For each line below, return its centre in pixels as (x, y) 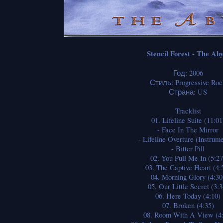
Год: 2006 (188, 73)
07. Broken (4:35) (188, 205)
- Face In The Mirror (188, 129)
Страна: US (188, 92)
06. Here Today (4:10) (188, 196)
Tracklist (188, 111)
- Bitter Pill (188, 148)
